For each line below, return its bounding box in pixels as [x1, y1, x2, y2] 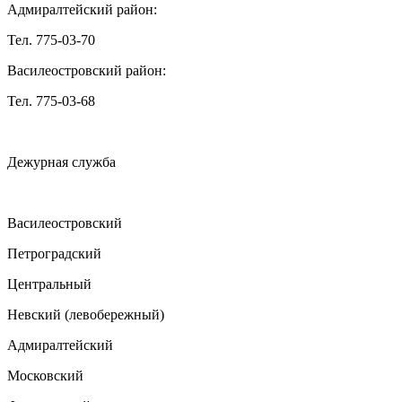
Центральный [7, 276, 92, 293]
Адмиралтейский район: [7, 2, 157, 18]
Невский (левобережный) [7, 307, 168, 323]
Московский [7, 368, 83, 384]
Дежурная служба [7, 154, 116, 170]
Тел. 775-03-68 [7, 93, 95, 109]
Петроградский [7, 246, 101, 262]
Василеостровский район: [7, 63, 166, 79]
